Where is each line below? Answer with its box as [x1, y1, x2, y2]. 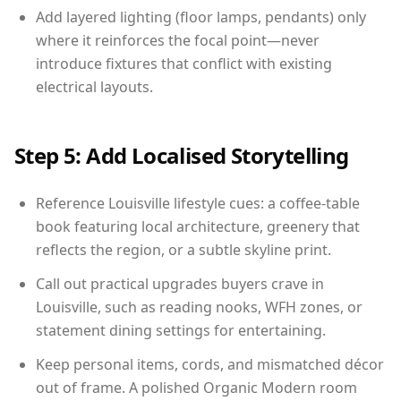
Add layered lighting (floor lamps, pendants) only [36, 6, 366, 27]
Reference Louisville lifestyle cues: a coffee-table [36, 192, 360, 213]
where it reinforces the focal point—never [36, 30, 320, 50]
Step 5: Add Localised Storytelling [14, 140, 349, 170]
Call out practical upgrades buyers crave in [36, 273, 324, 294]
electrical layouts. [36, 76, 153, 97]
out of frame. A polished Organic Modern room [36, 377, 357, 397]
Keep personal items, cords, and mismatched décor [36, 354, 384, 374]
